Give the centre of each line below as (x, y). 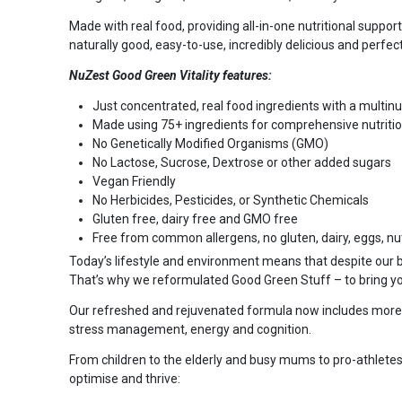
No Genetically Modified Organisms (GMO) (210, 144)
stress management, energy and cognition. (190, 329)
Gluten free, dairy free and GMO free (195, 219)
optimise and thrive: (124, 379)
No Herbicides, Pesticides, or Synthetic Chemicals (230, 200)
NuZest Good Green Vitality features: (170, 75)
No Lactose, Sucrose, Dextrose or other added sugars (241, 162)
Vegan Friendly (134, 181)
